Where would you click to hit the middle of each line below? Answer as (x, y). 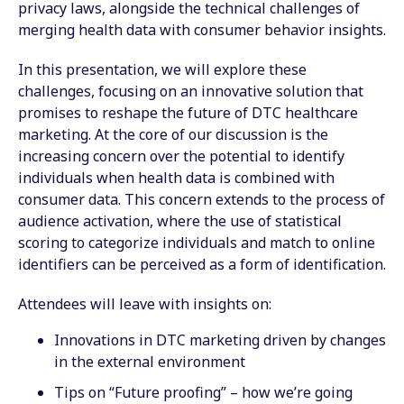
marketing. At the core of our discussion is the (173, 134)
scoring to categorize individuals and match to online (197, 242)
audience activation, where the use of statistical (180, 220)
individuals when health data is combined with (176, 177)
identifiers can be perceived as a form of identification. (202, 264)
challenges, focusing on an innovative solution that (191, 91)
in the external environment (150, 361)
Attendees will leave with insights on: (145, 303)
